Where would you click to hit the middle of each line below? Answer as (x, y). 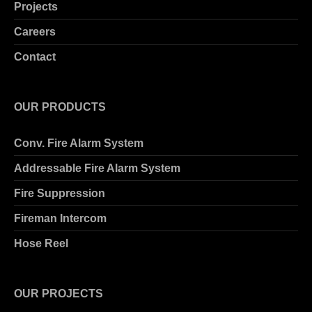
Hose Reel (41, 244)
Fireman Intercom (60, 219)
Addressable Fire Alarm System (97, 169)
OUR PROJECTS (58, 294)
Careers (35, 32)
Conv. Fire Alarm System (79, 143)
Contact (35, 57)
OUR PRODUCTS (60, 107)
